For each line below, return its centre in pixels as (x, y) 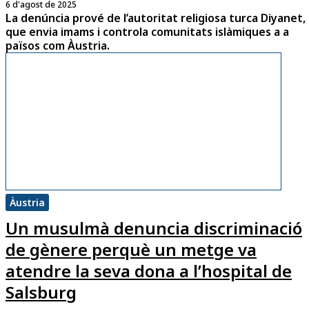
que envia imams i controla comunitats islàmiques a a (147, 31)
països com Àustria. (58, 45)
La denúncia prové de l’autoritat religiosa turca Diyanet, (156, 18)
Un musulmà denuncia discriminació (154, 228)
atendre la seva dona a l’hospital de (149, 271)
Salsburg (41, 292)
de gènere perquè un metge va (131, 250)
